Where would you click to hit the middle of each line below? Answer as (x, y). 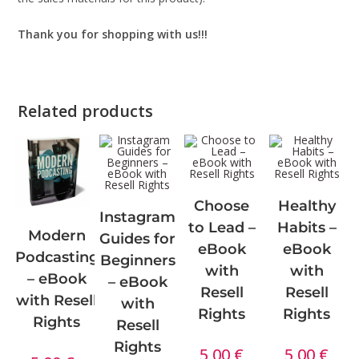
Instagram (138, 217)
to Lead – (222, 228)
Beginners (137, 260)
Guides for (138, 239)
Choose (222, 206)
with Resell (57, 301)
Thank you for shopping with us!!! (113, 34)
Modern (56, 236)
